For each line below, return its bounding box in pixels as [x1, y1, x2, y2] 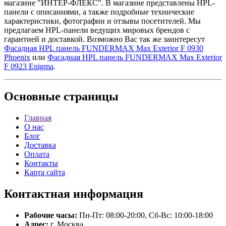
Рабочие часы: [24, 211, 77, 220]
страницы [61, 90, 119, 103]
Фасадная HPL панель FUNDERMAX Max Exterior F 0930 [4, 43, 203, 52]
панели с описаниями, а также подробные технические [4, 7, 194, 16]
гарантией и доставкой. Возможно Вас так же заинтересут [4, 34, 205, 43]
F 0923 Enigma [4, 62, 53, 71]
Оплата [24, 150, 49, 159]
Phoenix [4, 52, 30, 62]
